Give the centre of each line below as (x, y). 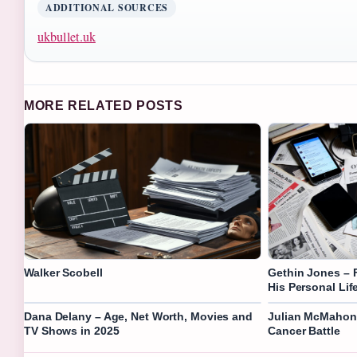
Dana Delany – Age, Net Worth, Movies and (138, 316)
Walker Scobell (63, 272)
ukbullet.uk (67, 37)
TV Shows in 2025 (72, 330)
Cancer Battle (304, 330)
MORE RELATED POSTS (104, 106)
